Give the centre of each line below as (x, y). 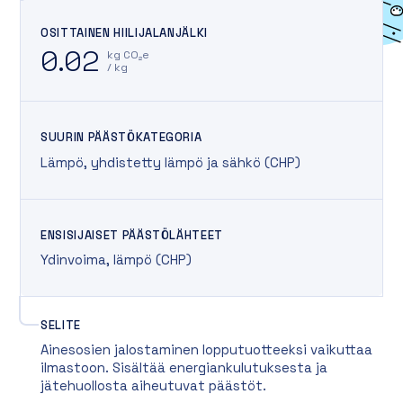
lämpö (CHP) (151, 260)
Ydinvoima (73, 260)
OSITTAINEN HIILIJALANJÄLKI (125, 32)
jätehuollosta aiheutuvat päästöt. (153, 386)
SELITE (61, 325)
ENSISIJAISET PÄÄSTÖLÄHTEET (132, 235)
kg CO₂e (128, 55)
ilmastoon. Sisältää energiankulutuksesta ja (184, 368)
